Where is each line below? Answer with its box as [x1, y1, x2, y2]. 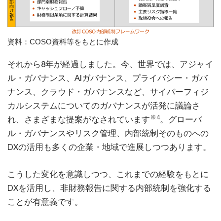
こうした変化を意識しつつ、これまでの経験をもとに [7, 169, 209, 180]
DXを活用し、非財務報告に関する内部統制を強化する [7, 183, 211, 193]
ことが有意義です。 [7, 197, 83, 207]
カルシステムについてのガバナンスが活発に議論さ [7, 101, 200, 111]
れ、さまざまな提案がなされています [7, 114, 150, 125]
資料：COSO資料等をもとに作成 [7, 37, 118, 46]
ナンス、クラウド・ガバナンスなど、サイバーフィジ [7, 87, 209, 97]
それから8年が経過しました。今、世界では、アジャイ [7, 59, 213, 70]
